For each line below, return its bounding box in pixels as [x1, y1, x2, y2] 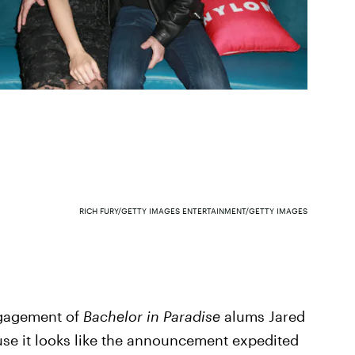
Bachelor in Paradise [82, 307, 224, 325]
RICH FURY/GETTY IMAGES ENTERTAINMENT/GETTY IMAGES [78, 205, 307, 216]
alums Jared [223, 307, 305, 325]
